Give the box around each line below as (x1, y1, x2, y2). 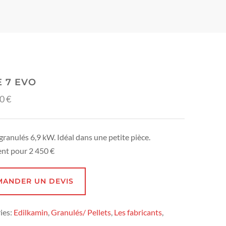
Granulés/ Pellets (50, 207, 111, 217)
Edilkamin (13, 207, 48, 217)
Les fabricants (114, 207, 162, 217)
